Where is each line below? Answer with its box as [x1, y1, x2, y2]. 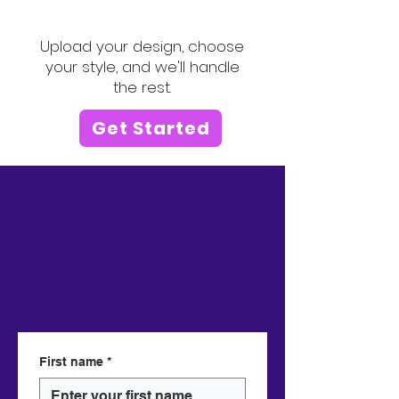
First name [39, 354, 103, 369]
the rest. [113, 77, 171, 98]
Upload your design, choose [40, 36, 244, 57]
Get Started [91, 116, 210, 141]
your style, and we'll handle [45, 56, 240, 77]
